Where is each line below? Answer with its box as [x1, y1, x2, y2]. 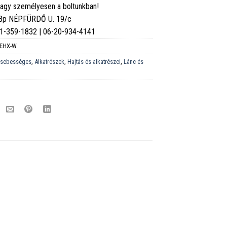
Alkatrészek [34, 57, 65, 65]
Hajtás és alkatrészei [67, 57, 121, 65]
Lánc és [124, 57, 144, 65]
